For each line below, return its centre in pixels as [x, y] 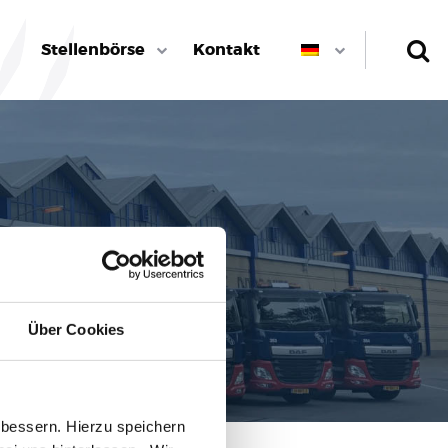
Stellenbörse [92, 49]
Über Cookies [76, 329]
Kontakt [226, 49]
